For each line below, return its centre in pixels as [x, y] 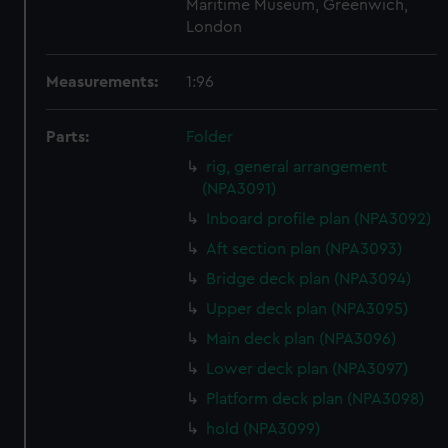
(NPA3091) [239, 189]
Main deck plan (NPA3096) [301, 339]
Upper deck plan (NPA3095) [307, 309]
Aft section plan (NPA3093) [304, 249]
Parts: [68, 137]
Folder [210, 137]
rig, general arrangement [297, 167]
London [214, 27]
